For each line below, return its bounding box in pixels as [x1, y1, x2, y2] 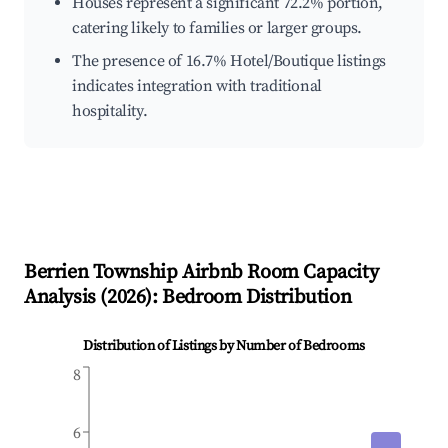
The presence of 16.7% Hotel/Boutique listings [72, 51, 387, 72]
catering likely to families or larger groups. [72, 18, 363, 39]
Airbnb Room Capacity [177, 260, 379, 286]
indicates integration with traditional [72, 76, 322, 97]
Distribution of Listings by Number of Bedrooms [83, 337, 365, 356]
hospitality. [72, 101, 148, 122]
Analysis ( [24, 285, 107, 311]
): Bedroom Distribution [145, 285, 352, 311]
